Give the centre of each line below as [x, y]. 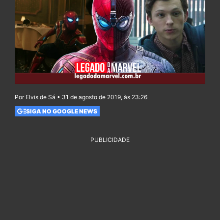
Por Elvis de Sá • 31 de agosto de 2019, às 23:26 [81, 97]
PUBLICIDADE [110, 140]
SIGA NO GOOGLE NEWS [61, 111]
